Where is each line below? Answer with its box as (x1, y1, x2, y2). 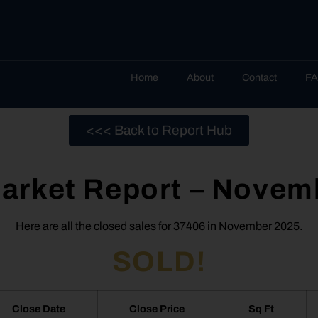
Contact (241, 72, 277, 83)
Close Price (129, 303, 185, 315)
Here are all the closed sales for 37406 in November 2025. (16, 220, 302, 232)
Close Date (11, 303, 65, 315)
